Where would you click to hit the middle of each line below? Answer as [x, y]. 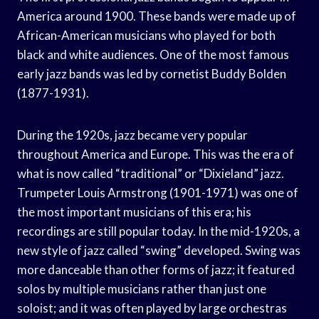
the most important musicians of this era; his [134, 211]
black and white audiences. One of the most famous [153, 54]
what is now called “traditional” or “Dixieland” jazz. [151, 173]
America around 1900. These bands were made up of [157, 16]
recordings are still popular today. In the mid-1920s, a [158, 231]
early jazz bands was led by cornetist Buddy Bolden [152, 73]
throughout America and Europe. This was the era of [156, 154]
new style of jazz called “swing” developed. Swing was [159, 250]
